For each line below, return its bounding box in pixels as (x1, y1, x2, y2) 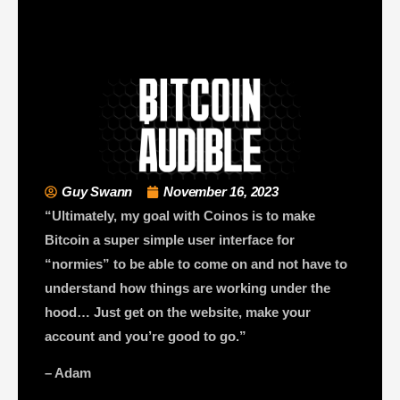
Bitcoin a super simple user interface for (45, 232, 295, 248)
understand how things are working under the (45, 280, 330, 296)
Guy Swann (62, 184, 133, 200)
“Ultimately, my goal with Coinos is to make (45, 208, 315, 224)
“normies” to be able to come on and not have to (45, 256, 347, 272)
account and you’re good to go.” (45, 329, 246, 345)
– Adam (45, 365, 91, 381)
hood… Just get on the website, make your (45, 304, 311, 321)
